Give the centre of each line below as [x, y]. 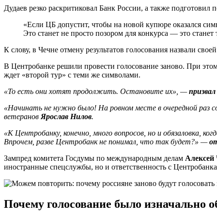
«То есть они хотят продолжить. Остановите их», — [96, 92]
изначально [177, 204]
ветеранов [22, 117]
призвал [202, 92]
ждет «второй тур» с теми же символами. [72, 75]
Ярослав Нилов [66, 117]
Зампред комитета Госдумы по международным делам [94, 158]
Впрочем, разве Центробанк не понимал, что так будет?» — [107, 142]
